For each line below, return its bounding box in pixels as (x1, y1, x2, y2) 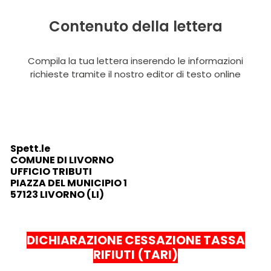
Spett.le (10, 141, 50, 155)
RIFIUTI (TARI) (93, 246, 178, 263)
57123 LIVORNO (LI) (10, 187, 104, 201)
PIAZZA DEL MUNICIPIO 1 (10, 175, 127, 190)
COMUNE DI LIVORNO (10, 152, 114, 167)
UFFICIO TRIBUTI (10, 164, 92, 178)
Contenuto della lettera (48, 16, 223, 36)
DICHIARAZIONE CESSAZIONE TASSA (26, 231, 245, 249)
